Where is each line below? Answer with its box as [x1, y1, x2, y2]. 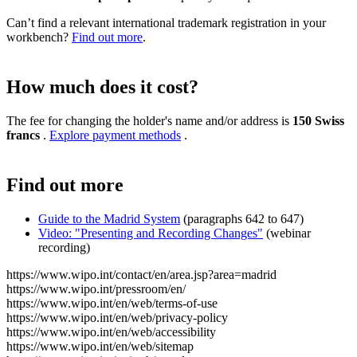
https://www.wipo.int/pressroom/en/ [6, 281, 186, 296]
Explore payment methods [49, 127, 181, 142]
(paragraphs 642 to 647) [180, 211, 304, 226]
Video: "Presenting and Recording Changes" [38, 226, 263, 240]
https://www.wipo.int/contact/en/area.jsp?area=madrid [6, 267, 277, 281]
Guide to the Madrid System [38, 211, 180, 226]
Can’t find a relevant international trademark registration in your [6, 15, 326, 29]
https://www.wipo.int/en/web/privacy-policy [6, 310, 228, 324]
